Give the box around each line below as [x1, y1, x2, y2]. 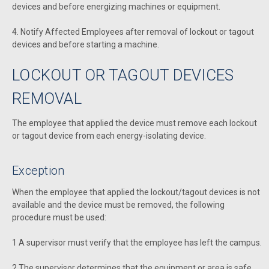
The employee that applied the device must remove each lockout [12, 118, 257, 128]
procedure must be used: [12, 213, 106, 223]
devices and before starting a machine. [12, 40, 159, 50]
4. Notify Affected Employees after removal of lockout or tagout [12, 27, 254, 37]
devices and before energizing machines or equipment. [12, 2, 220, 12]
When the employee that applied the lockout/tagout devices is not [12, 187, 260, 198]
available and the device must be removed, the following [12, 200, 225, 210]
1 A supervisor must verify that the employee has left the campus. [12, 238, 262, 248]
